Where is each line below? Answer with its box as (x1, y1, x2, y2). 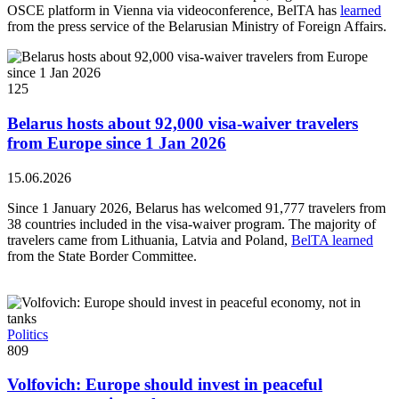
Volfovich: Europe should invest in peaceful (7, 375, 322, 395)
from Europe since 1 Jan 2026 (7, 134, 226, 153)
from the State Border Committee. (7, 248, 197, 264)
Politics (7, 326, 48, 342)
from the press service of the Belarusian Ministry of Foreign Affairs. (7, 19, 387, 35)
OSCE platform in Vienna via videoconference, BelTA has (7, 3, 340, 19)
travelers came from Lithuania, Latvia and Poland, (7, 232, 291, 248)
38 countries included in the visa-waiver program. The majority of (7, 216, 376, 232)
